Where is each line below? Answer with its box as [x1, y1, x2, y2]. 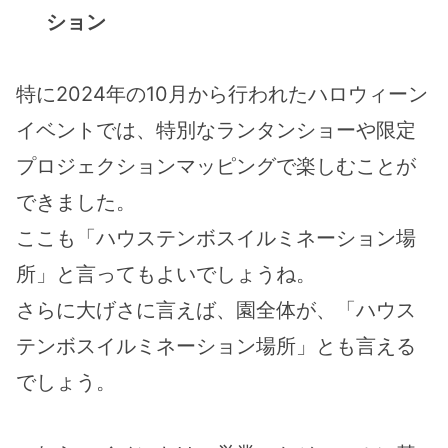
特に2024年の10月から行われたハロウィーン [16, 81, 428, 106]
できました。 [16, 189, 136, 214]
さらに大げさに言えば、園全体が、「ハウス [16, 297, 416, 322]
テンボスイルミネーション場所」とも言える [16, 333, 416, 358]
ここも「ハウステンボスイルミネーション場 [16, 225, 416, 250]
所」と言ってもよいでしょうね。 [16, 261, 316, 286]
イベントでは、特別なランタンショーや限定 [16, 117, 416, 142]
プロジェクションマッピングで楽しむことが [16, 153, 416, 178]
